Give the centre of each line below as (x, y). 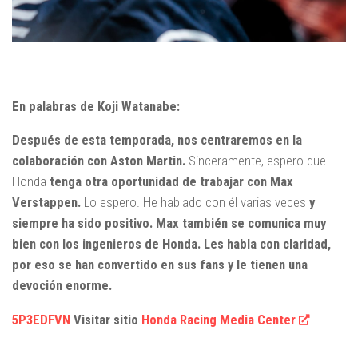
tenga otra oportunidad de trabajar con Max (171, 182)
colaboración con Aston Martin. (99, 161)
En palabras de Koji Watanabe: (96, 106)
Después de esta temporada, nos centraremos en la (157, 140)
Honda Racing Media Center (219, 319)
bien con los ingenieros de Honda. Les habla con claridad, (171, 244)
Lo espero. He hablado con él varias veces (193, 203)
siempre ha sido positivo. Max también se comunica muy (169, 223)
